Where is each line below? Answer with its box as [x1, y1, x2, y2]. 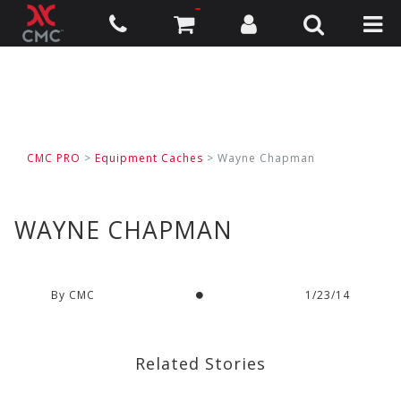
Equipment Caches [95, 150, 203, 166]
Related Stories [135, 352, 266, 374]
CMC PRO [27, 150, 81, 166]
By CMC [50, 286, 95, 303]
